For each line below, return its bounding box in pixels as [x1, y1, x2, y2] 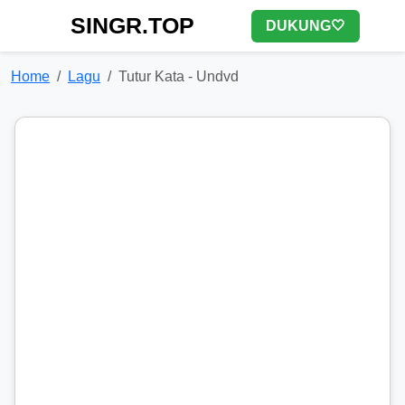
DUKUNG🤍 [266, 17, 345, 33]
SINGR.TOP [71, 13, 194, 38]
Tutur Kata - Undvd [118, 69, 239, 84]
